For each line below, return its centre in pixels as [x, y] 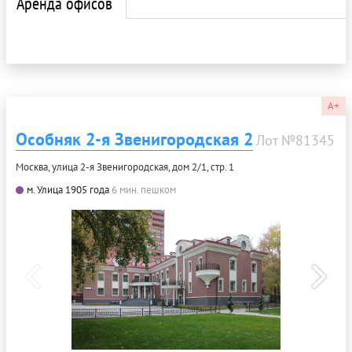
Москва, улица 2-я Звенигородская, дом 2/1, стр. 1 [125, 167]
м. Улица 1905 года [68, 189]
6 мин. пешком [144, 189]
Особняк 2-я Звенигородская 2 [134, 139]
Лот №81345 [295, 140]
